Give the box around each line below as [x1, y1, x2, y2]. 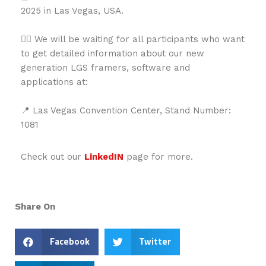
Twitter [139, 235, 171, 249]
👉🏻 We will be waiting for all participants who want [21, 33, 245, 45]
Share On [15, 201, 55, 212]
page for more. [123, 151, 193, 162]
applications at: [21, 76, 88, 87]
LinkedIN [84, 151, 123, 162]
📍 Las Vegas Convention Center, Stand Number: [21, 104, 231, 116]
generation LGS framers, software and [21, 62, 190, 73]
